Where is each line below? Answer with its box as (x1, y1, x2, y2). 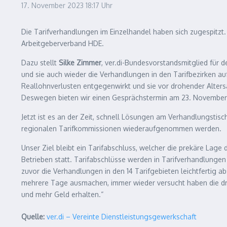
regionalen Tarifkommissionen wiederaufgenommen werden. (21, 124, 221, 133)
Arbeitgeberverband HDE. (21, 39, 104, 48)
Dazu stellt (21, 58, 59, 67)
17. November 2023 (21, 1, 86, 10)
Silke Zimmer (59, 58, 101, 67)
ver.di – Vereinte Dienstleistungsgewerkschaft (47, 212, 197, 221)
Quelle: (21, 212, 45, 221)
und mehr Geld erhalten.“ (21, 190, 104, 199)
